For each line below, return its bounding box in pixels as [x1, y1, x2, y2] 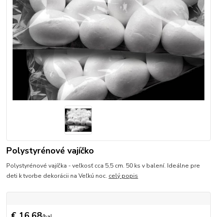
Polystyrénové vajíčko [6, 145, 94, 157]
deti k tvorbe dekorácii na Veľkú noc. [6, 171, 109, 180]
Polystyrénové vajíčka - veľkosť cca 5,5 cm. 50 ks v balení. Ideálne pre [6, 161, 201, 170]
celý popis [108, 171, 139, 180]
